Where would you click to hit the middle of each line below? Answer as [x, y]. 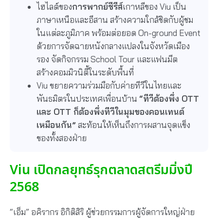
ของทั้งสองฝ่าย [62, 138]
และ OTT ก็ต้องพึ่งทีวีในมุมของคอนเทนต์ [110, 112]
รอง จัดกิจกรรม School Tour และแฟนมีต [107, 59]
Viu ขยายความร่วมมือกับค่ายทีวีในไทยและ [109, 85]
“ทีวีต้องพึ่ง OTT [169, 99]
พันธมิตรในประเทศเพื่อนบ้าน [88, 99]
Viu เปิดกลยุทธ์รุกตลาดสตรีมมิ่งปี [101, 170]
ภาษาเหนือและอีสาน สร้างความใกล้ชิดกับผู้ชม [115, 20]
